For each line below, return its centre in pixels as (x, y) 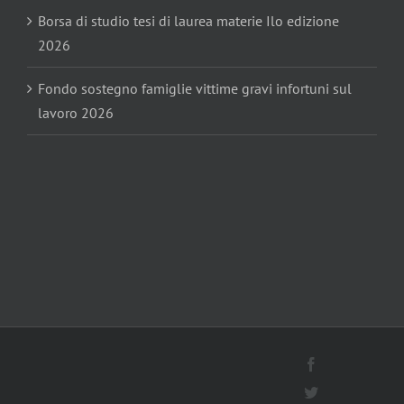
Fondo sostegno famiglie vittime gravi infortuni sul (195, 88)
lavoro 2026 (76, 112)
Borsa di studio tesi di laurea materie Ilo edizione (188, 20)
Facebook (346, 363)
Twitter (338, 391)
